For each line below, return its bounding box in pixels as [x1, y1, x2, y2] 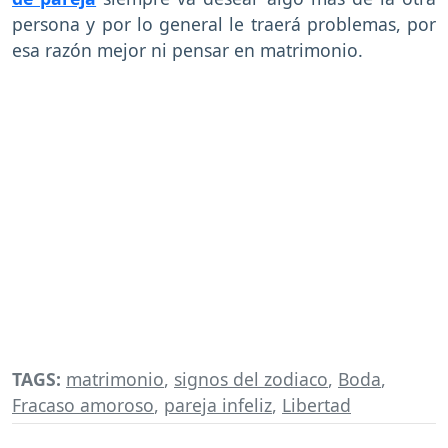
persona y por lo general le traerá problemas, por [12, 12, 436, 37]
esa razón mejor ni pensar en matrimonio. [12, 38, 368, 63]
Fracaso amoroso [12, 393, 154, 418]
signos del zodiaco [174, 367, 328, 392]
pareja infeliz [164, 393, 272, 418]
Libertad [282, 393, 351, 418]
